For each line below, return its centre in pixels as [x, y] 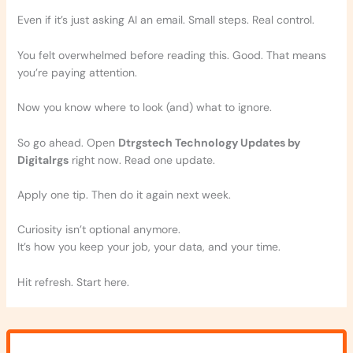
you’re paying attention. [77, 72]
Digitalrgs [43, 160]
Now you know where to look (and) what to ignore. [144, 108]
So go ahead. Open [67, 142]
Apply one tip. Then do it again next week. [124, 195]
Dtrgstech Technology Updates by [209, 142]
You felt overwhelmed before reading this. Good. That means [171, 55]
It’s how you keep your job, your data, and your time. [149, 247]
